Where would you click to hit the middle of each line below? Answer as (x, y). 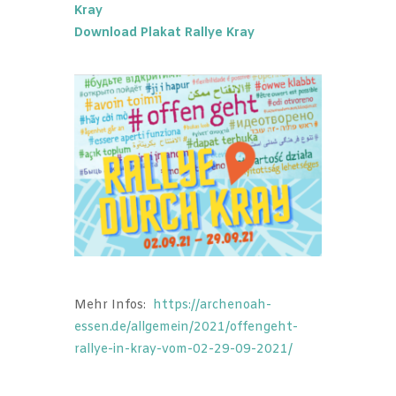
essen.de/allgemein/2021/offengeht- (186, 328)
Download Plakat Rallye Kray (164, 33)
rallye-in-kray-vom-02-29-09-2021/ (183, 350)
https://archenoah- (212, 306)
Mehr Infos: (114, 306)
